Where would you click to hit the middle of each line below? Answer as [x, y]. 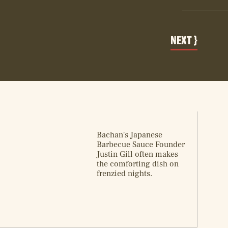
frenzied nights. [125, 174]
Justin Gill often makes [138, 154]
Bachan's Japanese [130, 135]
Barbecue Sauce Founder [141, 145]
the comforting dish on [138, 164]
